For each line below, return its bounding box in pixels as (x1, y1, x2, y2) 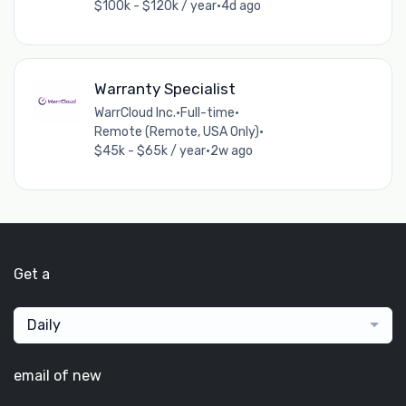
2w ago (209, 143, 253, 159)
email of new (14, 367, 101, 385)
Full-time (179, 105, 235, 121)
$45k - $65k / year (93, 143, 206, 159)
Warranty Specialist (93, 80, 236, 99)
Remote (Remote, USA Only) (93, 124, 259, 140)
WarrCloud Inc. (93, 105, 176, 121)
